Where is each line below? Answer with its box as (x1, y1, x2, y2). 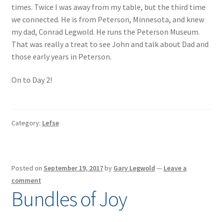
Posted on (11, 164, 44, 173)
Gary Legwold (113, 164, 155, 173)
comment (11, 176, 41, 185)
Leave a (163, 164, 187, 173)
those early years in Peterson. (11, 51, 111, 61)
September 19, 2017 (43, 164, 103, 173)
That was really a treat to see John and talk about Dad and (11, 39, 209, 49)
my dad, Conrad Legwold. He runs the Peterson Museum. (11, 26, 200, 37)
